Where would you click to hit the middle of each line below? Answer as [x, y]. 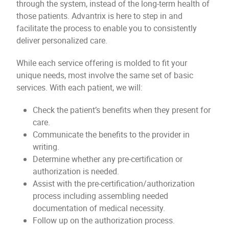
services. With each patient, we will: [81, 87]
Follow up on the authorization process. [105, 220]
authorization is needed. [77, 171]
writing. [47, 147]
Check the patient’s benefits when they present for [122, 110]
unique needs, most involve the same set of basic [105, 75]
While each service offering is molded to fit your [102, 63]
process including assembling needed [100, 196]
